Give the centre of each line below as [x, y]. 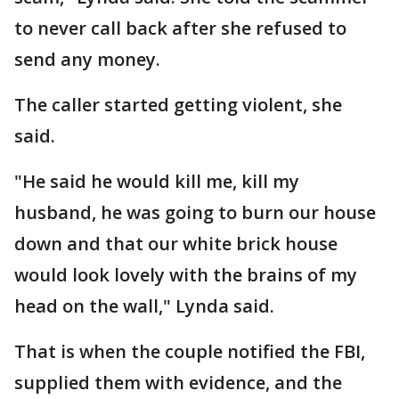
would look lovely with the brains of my [186, 275]
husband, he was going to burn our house [195, 212]
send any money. [87, 59]
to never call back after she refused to [180, 28]
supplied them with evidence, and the [178, 383]
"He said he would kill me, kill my [157, 181]
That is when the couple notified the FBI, [190, 351]
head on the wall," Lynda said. [144, 306]
